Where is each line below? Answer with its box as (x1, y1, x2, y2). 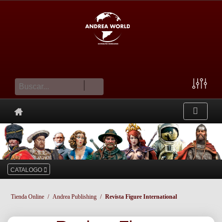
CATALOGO (10, 166, 44, 174)
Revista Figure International (105, 193, 177, 201)
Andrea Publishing (53, 193, 97, 201)
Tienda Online (11, 193, 44, 201)
